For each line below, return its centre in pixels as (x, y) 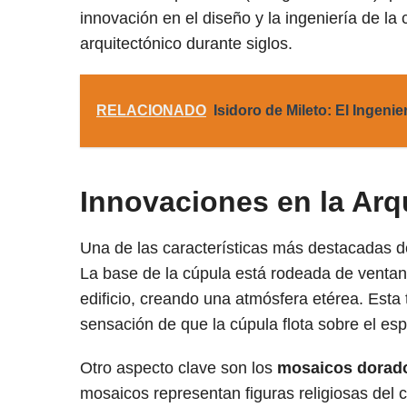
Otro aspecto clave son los (179, 367)
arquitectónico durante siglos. (186, 43)
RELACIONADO (151, 110)
